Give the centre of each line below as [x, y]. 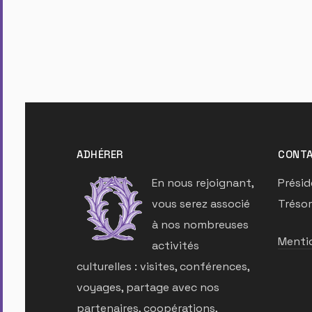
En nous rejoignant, [203, 183]
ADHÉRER [100, 155]
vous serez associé [201, 204]
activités [175, 246]
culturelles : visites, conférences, [163, 267]
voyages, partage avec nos [148, 288]
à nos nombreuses [200, 225]
